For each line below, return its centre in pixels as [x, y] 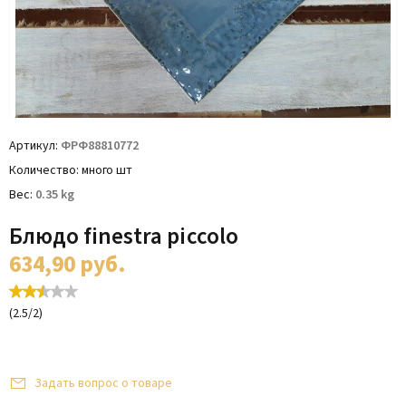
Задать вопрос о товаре [103, 383]
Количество [43, 170]
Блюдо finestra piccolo [124, 237]
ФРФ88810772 [100, 146]
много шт [107, 170]
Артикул [32, 146]
